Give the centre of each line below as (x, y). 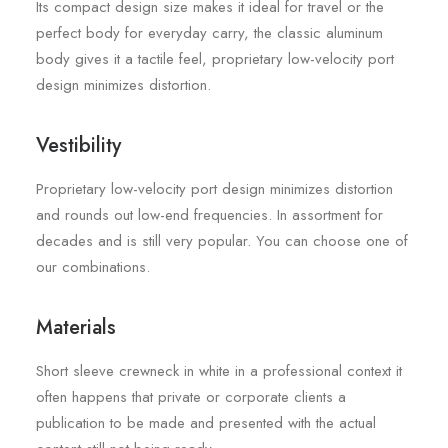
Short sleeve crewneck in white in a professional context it (219, 371)
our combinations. (93, 267)
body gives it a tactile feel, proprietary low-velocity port (215, 59)
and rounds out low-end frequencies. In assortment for (209, 215)
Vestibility (78, 145)
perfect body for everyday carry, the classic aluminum (209, 33)
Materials (76, 327)
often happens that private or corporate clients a (191, 397)
